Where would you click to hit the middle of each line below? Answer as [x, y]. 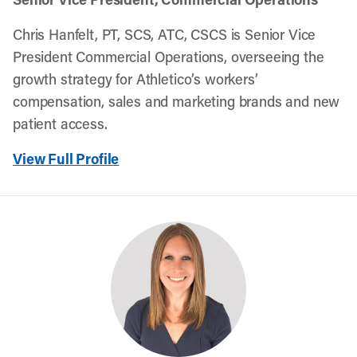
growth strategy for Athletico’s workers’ [135, 79]
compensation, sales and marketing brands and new [177, 101]
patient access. [60, 124]
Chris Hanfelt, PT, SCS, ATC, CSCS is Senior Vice [165, 34]
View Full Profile [66, 159]
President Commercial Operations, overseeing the [169, 57]
